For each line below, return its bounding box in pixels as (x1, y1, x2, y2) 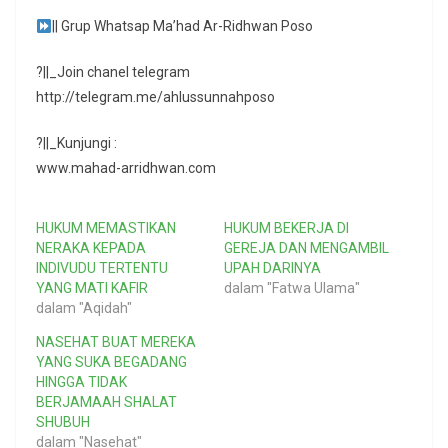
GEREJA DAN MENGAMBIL (224, 240, 389, 257)
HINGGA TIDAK (36, 374, 127, 391)
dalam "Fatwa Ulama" (224, 280, 360, 297)
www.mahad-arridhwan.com (36, 160, 216, 177)
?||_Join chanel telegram (36, 64, 190, 81)
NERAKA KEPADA (36, 240, 146, 257)
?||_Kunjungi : (36, 135, 117, 152)
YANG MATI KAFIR (36, 280, 148, 297)
